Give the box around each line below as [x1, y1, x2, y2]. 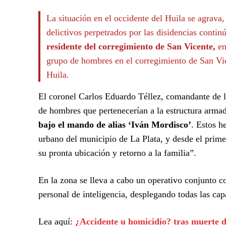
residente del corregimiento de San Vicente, [46, 41, 215, 51]
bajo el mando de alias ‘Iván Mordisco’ [38, 119, 191, 130]
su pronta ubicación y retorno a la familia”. [38, 147, 196, 158]
